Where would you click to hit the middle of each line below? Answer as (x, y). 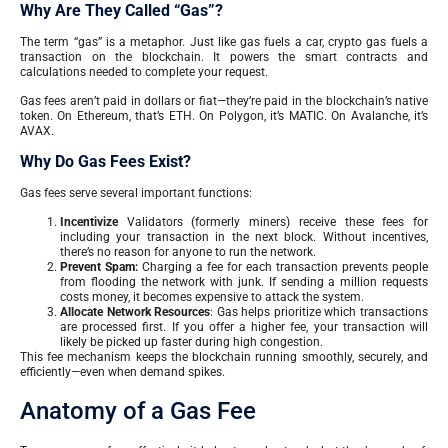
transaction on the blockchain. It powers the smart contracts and (224, 56)
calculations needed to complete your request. (144, 71)
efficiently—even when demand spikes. (122, 372)
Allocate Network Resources (135, 312)
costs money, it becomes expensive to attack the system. (212, 297)
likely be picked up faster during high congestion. (191, 342)
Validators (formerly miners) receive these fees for (277, 222)
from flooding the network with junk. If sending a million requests (244, 282)
